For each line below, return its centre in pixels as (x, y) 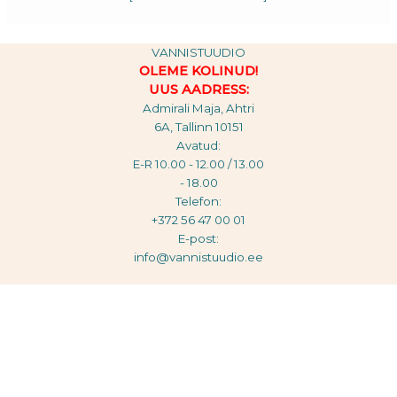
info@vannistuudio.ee (198, 257)
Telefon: (198, 201)
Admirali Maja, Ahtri (198, 108)
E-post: (198, 238)
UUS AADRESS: (198, 89)
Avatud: (198, 145)
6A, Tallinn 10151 (198, 126)
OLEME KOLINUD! (198, 70)
